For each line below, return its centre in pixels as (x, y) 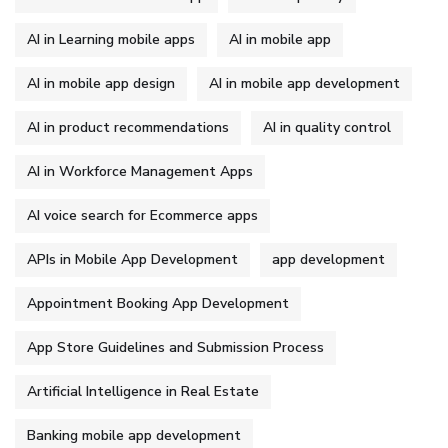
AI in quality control (327, 127)
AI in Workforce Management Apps (140, 171)
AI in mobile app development (304, 83)
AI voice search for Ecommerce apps (142, 215)
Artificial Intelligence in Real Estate (143, 391)
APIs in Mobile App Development (132, 259)
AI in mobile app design (101, 83)
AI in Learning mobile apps (111, 39)
